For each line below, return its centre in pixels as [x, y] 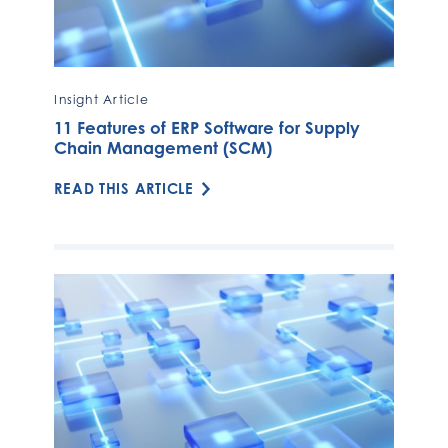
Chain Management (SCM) [163, 148]
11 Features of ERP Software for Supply [207, 128]
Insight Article [101, 100]
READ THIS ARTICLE [124, 189]
